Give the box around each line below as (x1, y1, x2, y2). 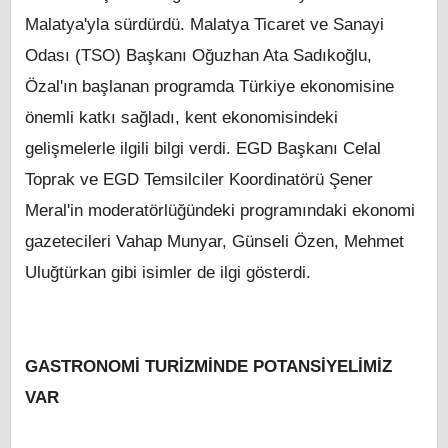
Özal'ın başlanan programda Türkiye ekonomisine (25, 77, 394, 97)
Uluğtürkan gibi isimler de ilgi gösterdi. (25, 263, 311, 283)
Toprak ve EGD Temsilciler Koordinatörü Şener (25, 170, 373, 190)
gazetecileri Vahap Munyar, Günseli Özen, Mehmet (25, 232, 404, 252)
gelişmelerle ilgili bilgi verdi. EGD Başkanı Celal (25, 139, 381, 159)
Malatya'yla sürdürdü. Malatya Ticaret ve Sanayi (25, 15, 384, 35)
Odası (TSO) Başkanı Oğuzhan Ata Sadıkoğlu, (25, 46, 372, 66)
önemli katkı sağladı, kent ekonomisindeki (25, 108, 338, 128)
